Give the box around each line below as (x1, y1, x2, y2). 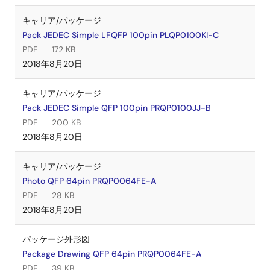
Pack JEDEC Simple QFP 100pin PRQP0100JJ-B (22, 102, 211, 113)
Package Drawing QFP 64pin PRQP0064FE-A (22, 248, 201, 259)
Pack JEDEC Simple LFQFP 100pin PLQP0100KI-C (22, 30, 219, 40)
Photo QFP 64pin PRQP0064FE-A (22, 175, 156, 186)
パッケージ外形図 (22, 234, 90, 245)
